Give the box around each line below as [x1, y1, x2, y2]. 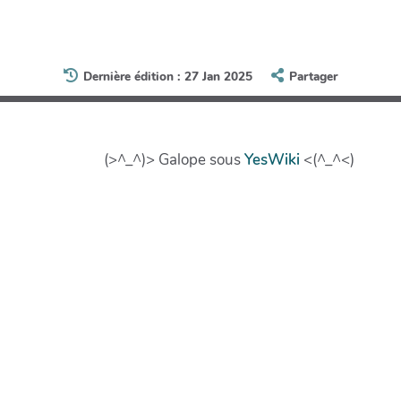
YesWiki [244, 149, 300, 170]
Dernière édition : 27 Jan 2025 [83, 68, 253, 86]
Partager [288, 68, 337, 86]
